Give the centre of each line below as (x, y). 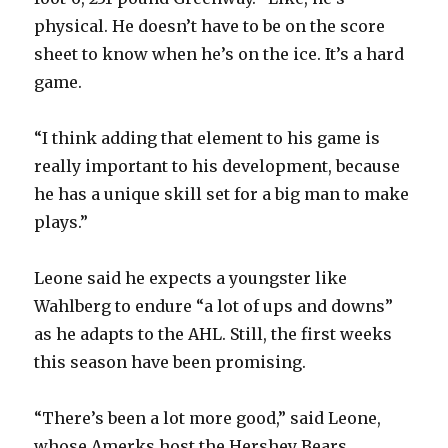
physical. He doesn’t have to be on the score (210, 26)
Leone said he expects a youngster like (191, 278)
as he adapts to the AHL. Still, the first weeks (213, 334)
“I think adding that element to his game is (207, 138)
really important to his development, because (217, 166)
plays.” (61, 222)
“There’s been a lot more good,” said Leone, (208, 418)
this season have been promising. (170, 362)
